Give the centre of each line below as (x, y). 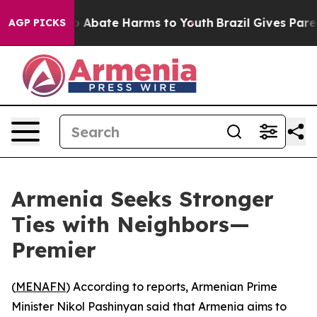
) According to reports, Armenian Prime (172, 287)
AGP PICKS (37, 23)
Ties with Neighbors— (131, 224)
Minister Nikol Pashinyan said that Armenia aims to (149, 306)
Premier (54, 250)
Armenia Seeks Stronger (143, 199)
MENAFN (41, 287)
